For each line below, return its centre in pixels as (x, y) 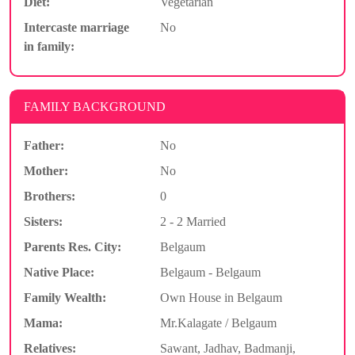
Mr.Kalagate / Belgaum (218, 323)
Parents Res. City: (73, 246)
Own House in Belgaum (221, 297)
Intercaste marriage (76, 27)
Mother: (46, 170)
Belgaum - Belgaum (210, 272)
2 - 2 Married (193, 221)
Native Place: (59, 272)
